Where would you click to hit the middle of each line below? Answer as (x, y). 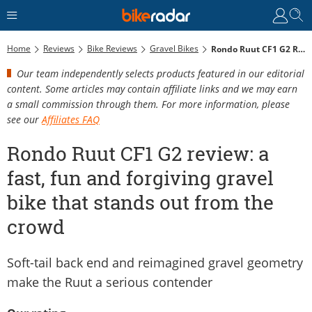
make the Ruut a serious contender (110, 282)
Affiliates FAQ (71, 119)
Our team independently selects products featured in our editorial (161, 73)
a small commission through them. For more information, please (148, 104)
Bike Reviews (112, 48)
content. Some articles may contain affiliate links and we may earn (152, 88)
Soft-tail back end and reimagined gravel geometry (155, 262)
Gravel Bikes (174, 48)
